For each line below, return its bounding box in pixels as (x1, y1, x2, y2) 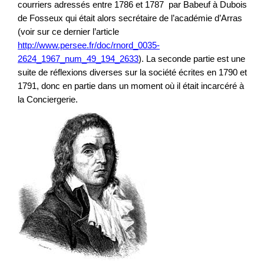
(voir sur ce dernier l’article (18, 26, 119, 37)
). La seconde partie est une (138, 53, 245, 64)
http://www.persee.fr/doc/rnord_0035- (18, 39, 160, 50)
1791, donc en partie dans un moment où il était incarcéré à (18, 80, 244, 91)
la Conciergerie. (18, 94, 82, 104)
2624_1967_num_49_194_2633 (18, 53, 138, 64)
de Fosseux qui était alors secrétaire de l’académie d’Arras (18, 12, 242, 23)
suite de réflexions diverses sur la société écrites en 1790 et (18, 67, 247, 77)
